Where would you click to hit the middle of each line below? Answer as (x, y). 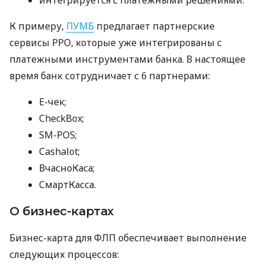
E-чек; (53, 101)
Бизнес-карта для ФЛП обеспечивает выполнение (128, 237)
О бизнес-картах (62, 211)
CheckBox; (62, 118)
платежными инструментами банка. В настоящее (127, 59)
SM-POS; (58, 135)
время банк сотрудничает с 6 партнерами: (110, 75)
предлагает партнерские (154, 26)
